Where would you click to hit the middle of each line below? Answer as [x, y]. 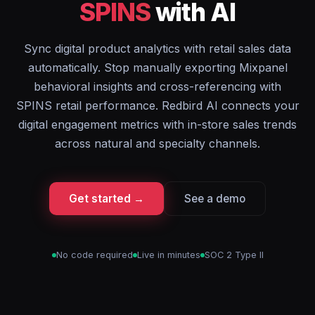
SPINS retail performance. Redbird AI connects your [157, 105]
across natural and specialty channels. [157, 143]
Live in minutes [168, 255]
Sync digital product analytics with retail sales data [157, 49]
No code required [94, 255]
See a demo [215, 199]
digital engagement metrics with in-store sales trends [157, 124]
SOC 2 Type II [234, 255]
